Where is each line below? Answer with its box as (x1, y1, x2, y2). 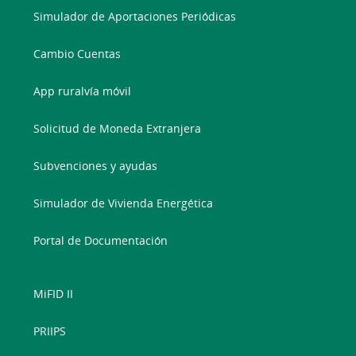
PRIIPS (33, 323, 67, 339)
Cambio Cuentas (33, 46, 122, 62)
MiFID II (33, 286, 74, 302)
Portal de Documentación (33, 233, 168, 249)
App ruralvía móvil (33, 83, 132, 99)
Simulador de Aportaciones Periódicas (33, 9, 237, 25)
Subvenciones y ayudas (33, 158, 158, 174)
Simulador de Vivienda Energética (33, 195, 214, 211)
